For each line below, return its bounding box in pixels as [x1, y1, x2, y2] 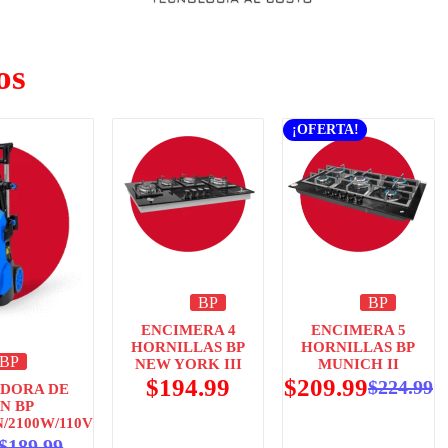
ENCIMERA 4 [140, 321, 236, 338]
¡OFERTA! [291, 121, 359, 137]
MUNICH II [317, 355, 399, 372]
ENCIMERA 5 [310, 321, 406, 338]
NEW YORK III [134, 355, 242, 372]
